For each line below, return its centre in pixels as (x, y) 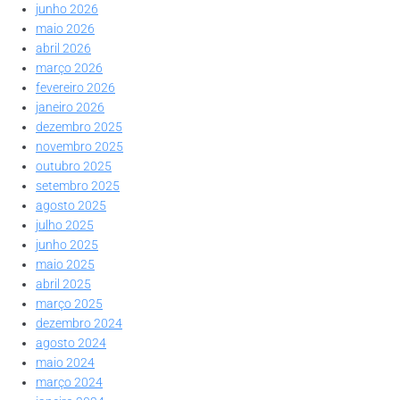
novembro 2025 (79, 147)
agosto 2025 (71, 206)
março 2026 (69, 68)
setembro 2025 (78, 186)
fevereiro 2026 (75, 88)
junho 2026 (67, 9)
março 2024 (69, 383)
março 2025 (69, 304)
